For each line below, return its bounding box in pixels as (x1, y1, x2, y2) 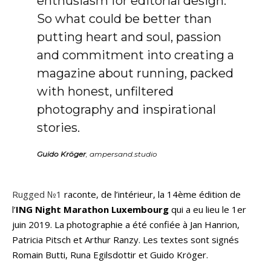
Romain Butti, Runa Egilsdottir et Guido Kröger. (12, 248, 208, 261)
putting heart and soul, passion (36, 29, 221, 44)
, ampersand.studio (85, 149, 157, 158)
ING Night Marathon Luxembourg (16, 203, 169, 215)
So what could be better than (36, 11, 212, 26)
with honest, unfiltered (36, 83, 174, 99)
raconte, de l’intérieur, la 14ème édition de (62, 188, 241, 200)
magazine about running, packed (36, 65, 233, 80)
